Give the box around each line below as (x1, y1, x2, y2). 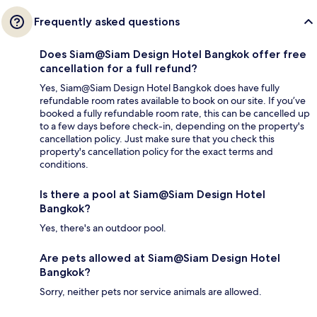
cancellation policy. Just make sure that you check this (40, 132, 275, 145)
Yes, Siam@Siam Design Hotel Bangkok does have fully (40, 81, 279, 94)
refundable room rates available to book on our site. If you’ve (40, 93, 306, 107)
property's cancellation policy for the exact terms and (40, 144, 273, 158)
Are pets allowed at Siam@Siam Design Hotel (40, 250, 280, 265)
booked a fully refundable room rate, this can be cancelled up (40, 106, 310, 120)
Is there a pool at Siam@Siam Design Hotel (40, 187, 265, 201)
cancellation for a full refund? (40, 61, 197, 75)
